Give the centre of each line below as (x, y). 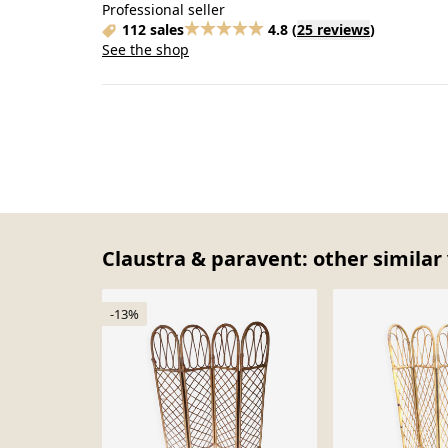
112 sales (153, 29)
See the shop (145, 49)
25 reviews (333, 29)
